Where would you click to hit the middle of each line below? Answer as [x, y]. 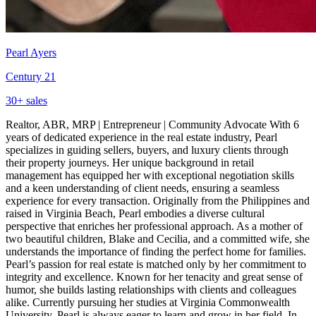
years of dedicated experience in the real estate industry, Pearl [141, 137]
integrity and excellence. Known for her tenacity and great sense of [154, 276]
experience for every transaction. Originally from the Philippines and [158, 200]
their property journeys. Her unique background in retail [130, 162]
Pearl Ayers [31, 52]
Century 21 [31, 76]
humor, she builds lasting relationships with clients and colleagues [151, 289]
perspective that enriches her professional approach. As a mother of [154, 226]
